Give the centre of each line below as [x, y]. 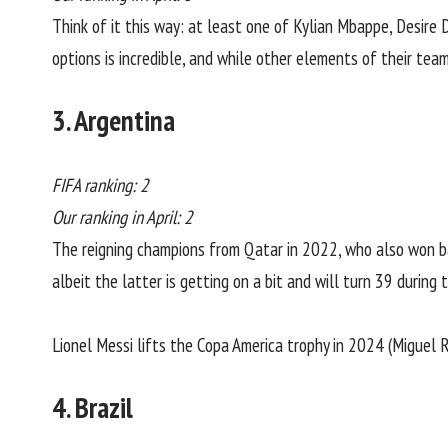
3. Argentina [113, 121]
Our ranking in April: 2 [122, 216]
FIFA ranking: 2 [100, 184]
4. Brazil [92, 408]
